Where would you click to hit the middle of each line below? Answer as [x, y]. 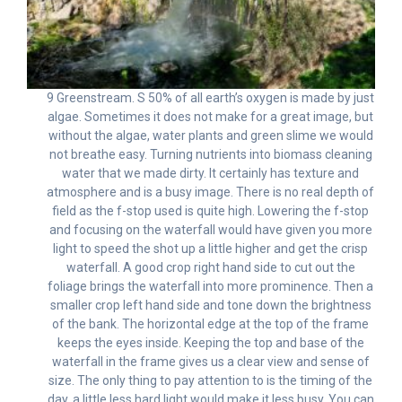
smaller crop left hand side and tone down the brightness [210, 306]
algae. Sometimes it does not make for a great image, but [210, 117]
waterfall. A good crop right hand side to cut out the [210, 268]
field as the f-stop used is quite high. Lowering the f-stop [210, 211]
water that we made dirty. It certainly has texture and [210, 174]
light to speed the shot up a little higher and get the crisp [210, 249]
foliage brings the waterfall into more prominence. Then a [210, 287]
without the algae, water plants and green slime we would [210, 136]
